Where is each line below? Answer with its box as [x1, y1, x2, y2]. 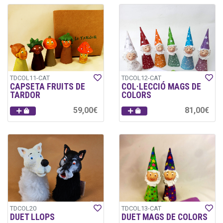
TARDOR [10, 90, 40, 101]
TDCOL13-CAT [121, 204, 161, 212]
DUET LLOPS [10, 212, 55, 222]
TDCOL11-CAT [10, 74, 50, 82]
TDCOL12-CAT [121, 74, 161, 82]
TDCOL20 [10, 204, 36, 212]
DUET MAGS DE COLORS [121, 212, 208, 222]
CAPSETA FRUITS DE [10, 82, 85, 92]
